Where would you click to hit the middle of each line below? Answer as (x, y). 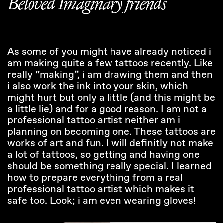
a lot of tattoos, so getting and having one (104, 155)
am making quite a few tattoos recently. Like (110, 63)
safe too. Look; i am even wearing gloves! (102, 201)
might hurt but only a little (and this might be (111, 98)
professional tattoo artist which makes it (101, 189)
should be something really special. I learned (110, 167)
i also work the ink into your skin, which (98, 86)
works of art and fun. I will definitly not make (110, 144)
